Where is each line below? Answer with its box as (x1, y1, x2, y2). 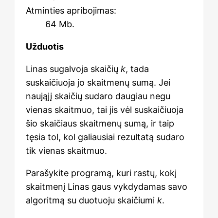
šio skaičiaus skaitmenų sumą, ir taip (25, 118, 174, 128)
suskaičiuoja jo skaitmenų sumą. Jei (25, 77, 170, 88)
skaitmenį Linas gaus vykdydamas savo (25, 181, 187, 192)
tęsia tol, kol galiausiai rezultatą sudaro (25, 131, 184, 142)
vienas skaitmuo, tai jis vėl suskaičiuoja (25, 104, 183, 115)
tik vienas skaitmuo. (25, 145, 107, 156)
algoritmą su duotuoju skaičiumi (25, 195, 157, 205)
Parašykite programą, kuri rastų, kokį (25, 167, 177, 178)
